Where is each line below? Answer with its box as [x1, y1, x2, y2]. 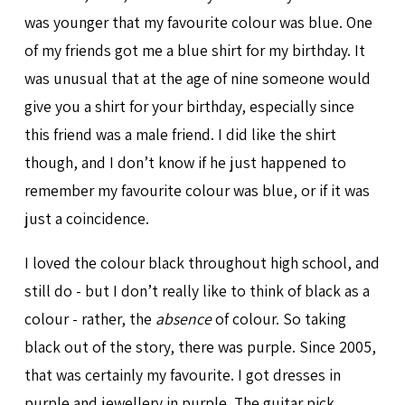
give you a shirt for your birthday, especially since [24, 96, 354, 118]
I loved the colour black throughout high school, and [24, 251, 380, 273]
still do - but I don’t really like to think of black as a [24, 279, 370, 301]
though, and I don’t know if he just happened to [24, 152, 346, 174]
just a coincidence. [24, 208, 149, 230]
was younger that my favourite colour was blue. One [24, 12, 372, 33]
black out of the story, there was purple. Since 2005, [24, 335, 376, 357]
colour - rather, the [24, 307, 155, 329]
